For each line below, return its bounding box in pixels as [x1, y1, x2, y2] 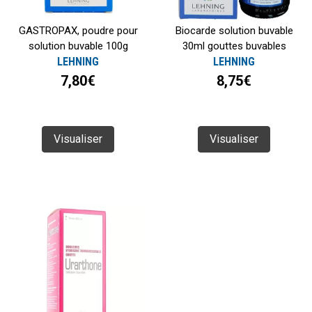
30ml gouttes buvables [182, 40, 286, 53]
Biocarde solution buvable [175, 24, 293, 38]
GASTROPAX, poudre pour [18, 24, 138, 38]
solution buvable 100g [28, 40, 128, 53]
